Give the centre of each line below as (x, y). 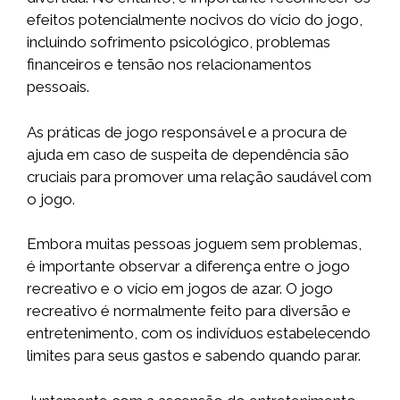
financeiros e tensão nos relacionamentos (169, 65)
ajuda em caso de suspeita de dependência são (188, 154)
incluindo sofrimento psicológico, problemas (179, 42)
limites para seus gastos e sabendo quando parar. (194, 356)
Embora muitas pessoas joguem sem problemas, (194, 244)
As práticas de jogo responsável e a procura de (187, 132)
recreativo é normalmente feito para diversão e (189, 311)
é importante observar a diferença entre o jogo (188, 267)
